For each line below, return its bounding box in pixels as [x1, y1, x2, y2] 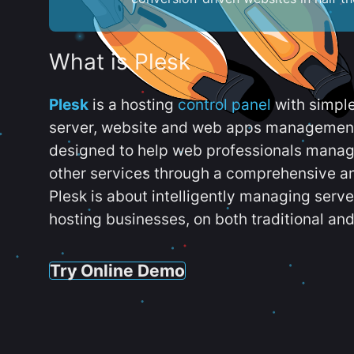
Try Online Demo [50, 259, 185, 281]
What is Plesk [49, 48, 190, 76]
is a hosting [88, 96, 178, 114]
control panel [178, 96, 271, 114]
